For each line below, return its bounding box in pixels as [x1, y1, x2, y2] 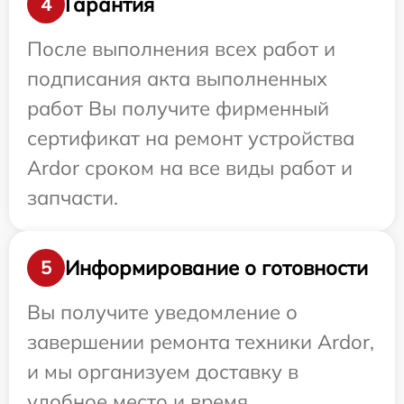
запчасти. [27, 185, 118, 210]
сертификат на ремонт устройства [27, 125, 354, 151]
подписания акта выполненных [27, 66, 327, 91]
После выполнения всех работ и [27, 36, 335, 61]
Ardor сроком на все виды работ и [27, 155, 353, 180]
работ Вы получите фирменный [27, 96, 329, 121]
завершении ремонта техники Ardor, [27, 329, 374, 354]
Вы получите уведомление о [27, 299, 298, 325]
